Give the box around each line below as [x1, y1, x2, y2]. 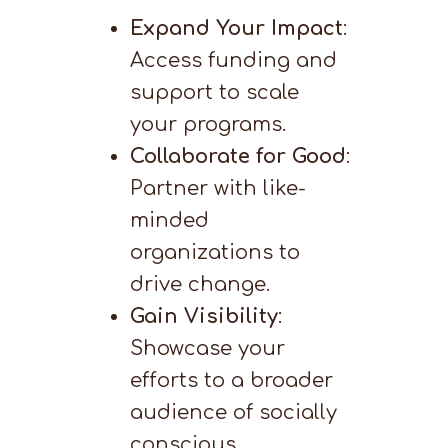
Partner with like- [129, 177, 306, 200]
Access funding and [129, 49, 337, 72]
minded [129, 209, 209, 232]
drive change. [129, 273, 270, 296]
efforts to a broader [129, 369, 333, 392]
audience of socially [129, 401, 337, 424]
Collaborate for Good [129, 145, 346, 168]
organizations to [129, 241, 300, 264]
